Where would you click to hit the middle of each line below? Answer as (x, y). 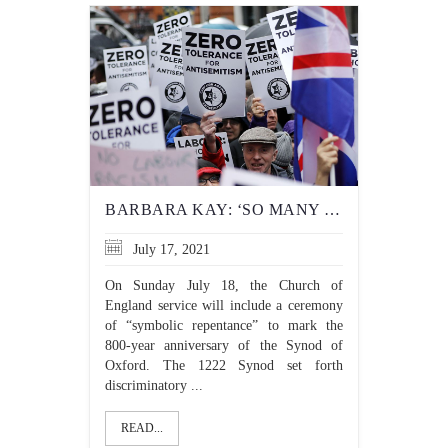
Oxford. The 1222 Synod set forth (224, 365)
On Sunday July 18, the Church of (224, 285)
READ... (142, 428)
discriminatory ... (154, 385)
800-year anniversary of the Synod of (224, 345)
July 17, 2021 (169, 249)
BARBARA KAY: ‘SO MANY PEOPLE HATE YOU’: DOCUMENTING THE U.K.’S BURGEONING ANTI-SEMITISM (332, 209)
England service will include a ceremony (224, 305)
